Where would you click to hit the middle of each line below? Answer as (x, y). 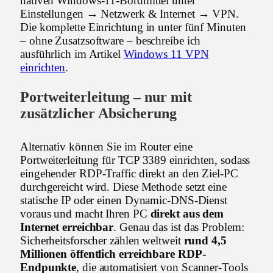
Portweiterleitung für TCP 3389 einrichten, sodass (135, 160)
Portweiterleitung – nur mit (106, 97)
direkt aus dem (187, 214)
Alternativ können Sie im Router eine (106, 147)
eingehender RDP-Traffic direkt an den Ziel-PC (129, 174)
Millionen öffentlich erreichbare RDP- (113, 254)
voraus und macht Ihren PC (85, 214)
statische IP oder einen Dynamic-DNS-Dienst (124, 200)
